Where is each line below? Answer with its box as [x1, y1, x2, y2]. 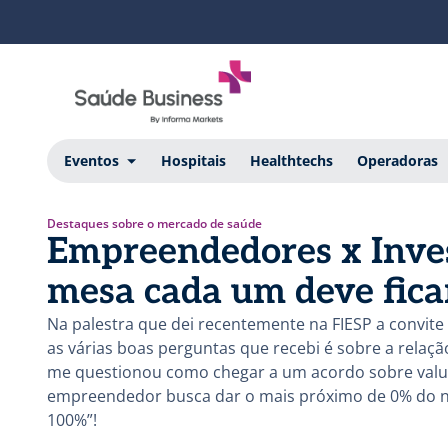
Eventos [63, 150, 119, 170]
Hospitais [160, 150, 226, 170]
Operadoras [356, 150, 438, 170]
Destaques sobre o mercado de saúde [47, 214, 262, 232]
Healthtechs [249, 150, 333, 170]
